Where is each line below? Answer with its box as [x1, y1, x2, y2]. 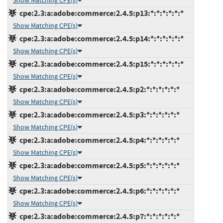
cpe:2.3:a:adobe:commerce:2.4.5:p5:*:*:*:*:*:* [16, 160, 180, 171]
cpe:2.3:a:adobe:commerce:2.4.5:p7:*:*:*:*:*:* [16, 211, 180, 222]
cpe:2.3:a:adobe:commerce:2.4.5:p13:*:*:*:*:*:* [16, 7, 184, 18]
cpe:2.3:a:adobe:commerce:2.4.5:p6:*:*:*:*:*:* [16, 185, 180, 196]
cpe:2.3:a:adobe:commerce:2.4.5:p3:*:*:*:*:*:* [16, 109, 180, 120]
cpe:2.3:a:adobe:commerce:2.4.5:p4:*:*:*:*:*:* [16, 134, 180, 145]
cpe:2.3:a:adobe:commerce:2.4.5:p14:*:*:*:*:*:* [16, 33, 184, 44]
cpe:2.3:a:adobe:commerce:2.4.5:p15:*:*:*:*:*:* [16, 58, 184, 69]
